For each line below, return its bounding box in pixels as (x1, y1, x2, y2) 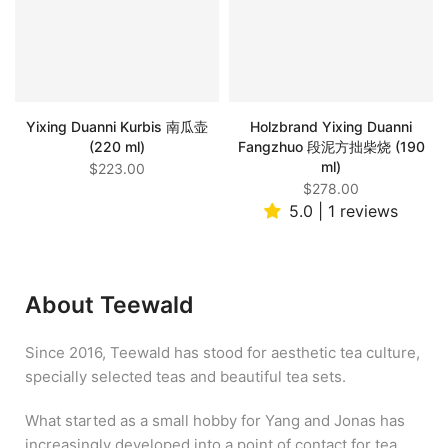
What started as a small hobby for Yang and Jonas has (25, 411, 405, 431)
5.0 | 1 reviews (289, 201, 398, 222)
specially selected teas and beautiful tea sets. (25, 367, 346, 387)
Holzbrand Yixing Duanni (250, 118, 412, 136)
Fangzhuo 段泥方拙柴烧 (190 (237, 138, 425, 156)
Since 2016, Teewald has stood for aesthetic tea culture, (25, 343, 420, 363)
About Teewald (25, 291, 194, 320)
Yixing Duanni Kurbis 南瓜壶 (26, 118, 208, 136)
